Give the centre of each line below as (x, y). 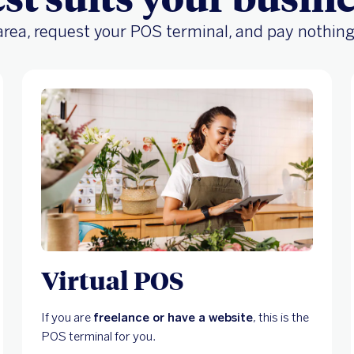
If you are (67, 317)
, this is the (281, 317)
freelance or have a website (173, 317)
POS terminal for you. (98, 336)
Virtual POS (113, 279)
